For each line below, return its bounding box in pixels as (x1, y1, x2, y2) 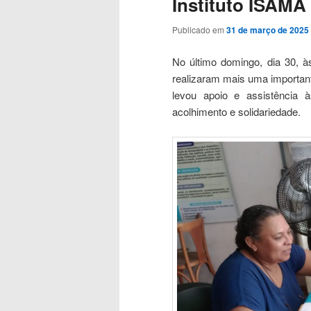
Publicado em (172, 24, 226, 36)
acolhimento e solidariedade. (172, 103, 301, 119)
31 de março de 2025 (226, 24, 309, 37)
